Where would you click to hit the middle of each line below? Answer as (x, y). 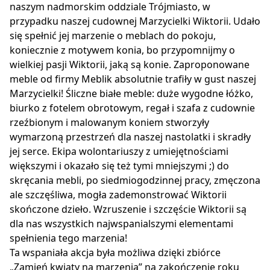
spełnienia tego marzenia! (68, 238)
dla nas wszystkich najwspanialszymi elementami (121, 224)
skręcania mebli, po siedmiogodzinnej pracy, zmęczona (135, 181)
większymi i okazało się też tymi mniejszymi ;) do (119, 166)
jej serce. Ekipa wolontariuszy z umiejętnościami (119, 152)
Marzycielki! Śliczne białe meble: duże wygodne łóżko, (131, 94)
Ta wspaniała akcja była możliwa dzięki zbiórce (115, 253)
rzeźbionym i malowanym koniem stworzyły (109, 123)
